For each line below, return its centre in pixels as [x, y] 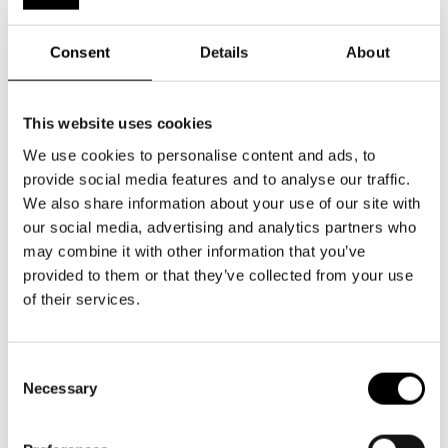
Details [224, 52]
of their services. [81, 299]
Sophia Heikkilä [308, 319]
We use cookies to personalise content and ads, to [199, 155]
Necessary [60, 388]
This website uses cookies [118, 123]
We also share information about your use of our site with [222, 203]
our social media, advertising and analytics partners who [219, 227]
